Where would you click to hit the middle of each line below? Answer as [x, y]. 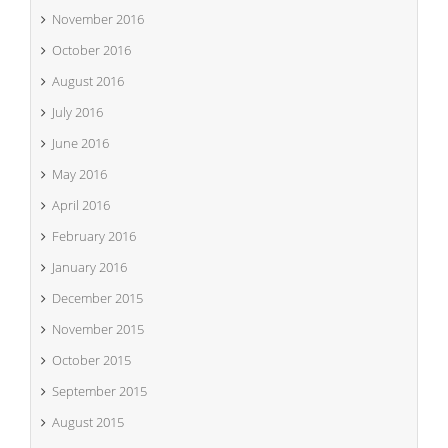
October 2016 [91, 50]
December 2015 [97, 298]
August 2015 [88, 422]
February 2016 [94, 236]
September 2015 [99, 391]
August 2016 [88, 81]
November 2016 [98, 19]
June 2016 [80, 143]
